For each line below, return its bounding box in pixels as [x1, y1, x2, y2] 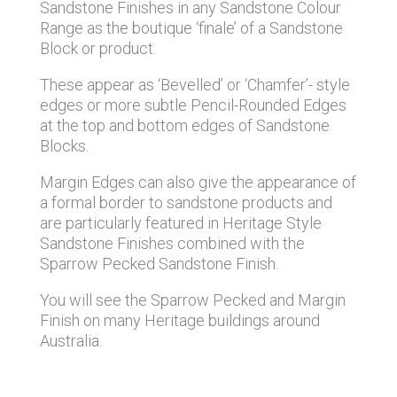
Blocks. [39, 136, 89, 155]
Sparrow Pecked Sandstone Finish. [39, 253, 278, 273]
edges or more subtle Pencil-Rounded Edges [39, 95, 346, 114]
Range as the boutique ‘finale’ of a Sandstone [39, 18, 343, 37]
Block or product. [39, 38, 156, 58]
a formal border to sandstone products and [39, 192, 332, 212]
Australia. [39, 331, 102, 350]
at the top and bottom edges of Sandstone [39, 115, 330, 135]
